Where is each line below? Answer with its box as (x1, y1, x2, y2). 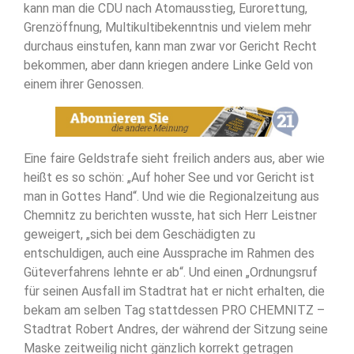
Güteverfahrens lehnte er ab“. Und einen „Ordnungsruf (24, 265, 318, 281)
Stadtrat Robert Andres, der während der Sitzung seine (24, 322, 328, 337)
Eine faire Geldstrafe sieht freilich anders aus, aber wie (24, 151, 325, 167)
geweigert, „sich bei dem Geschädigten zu (24, 227, 255, 243)
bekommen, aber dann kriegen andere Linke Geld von (24, 58, 313, 73)
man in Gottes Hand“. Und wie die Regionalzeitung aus (24, 189, 319, 205)
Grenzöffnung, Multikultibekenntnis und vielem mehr (24, 20, 311, 36)
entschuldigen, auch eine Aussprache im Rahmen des (24, 246, 314, 262)
